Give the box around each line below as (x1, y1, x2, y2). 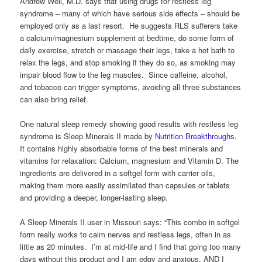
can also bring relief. (20, 93, 89, 105)
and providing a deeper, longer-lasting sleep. (20, 191, 168, 203)
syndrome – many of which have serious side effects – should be (20, 7, 240, 19)
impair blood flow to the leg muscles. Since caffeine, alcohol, (20, 68, 228, 80)
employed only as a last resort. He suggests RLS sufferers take (20, 19, 238, 31)
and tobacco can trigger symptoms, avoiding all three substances (20, 81, 242, 92)
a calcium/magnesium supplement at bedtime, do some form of (20, 32, 235, 43)
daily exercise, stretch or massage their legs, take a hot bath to (20, 44, 235, 56)
